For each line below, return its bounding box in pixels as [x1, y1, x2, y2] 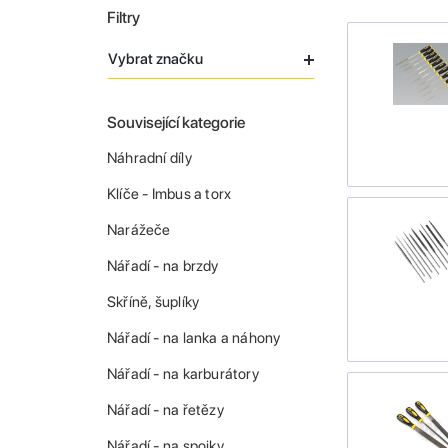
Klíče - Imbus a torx [107, 185, 232, 204]
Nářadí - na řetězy [107, 401, 224, 420]
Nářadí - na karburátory [107, 365, 259, 384]
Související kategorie [107, 113, 245, 133]
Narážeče [107, 221, 171, 240]
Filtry [107, 8, 140, 28]
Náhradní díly [107, 149, 192, 168]
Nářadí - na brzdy [107, 257, 219, 276]
